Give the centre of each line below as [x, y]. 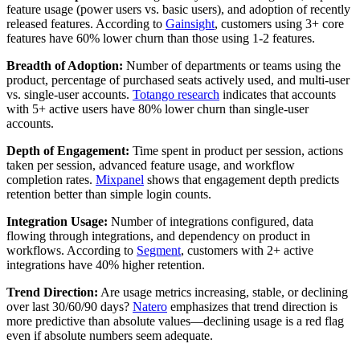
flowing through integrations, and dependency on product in [158, 235]
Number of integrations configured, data [211, 221]
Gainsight [190, 23]
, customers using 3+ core [279, 23]
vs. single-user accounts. [70, 94]
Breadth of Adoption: [65, 65]
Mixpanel [120, 179]
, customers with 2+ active [247, 250]
